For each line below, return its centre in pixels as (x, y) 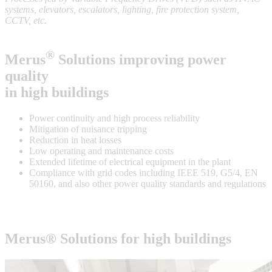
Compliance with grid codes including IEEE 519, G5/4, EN (144, 173)
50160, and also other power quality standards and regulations (148, 184)
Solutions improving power (141, 60)
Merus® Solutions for (74, 239)
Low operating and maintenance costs (101, 151)
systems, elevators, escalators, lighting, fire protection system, (122, 10)
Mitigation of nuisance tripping (88, 129)
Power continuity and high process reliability (114, 118)
